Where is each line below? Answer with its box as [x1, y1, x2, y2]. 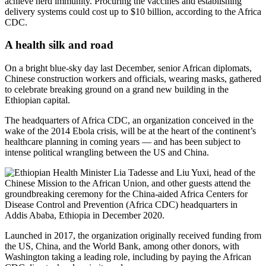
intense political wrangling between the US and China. [5, 147, 209, 158]
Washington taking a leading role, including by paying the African [5, 252, 251, 262]
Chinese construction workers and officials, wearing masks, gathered [5, 74, 261, 84]
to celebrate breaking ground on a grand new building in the [5, 84, 229, 95]
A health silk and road [5, 39, 113, 52]
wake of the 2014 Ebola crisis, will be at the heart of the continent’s [5, 126, 256, 137]
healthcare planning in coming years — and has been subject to [5, 137, 240, 147]
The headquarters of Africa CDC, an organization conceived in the [5, 115, 254, 126]
